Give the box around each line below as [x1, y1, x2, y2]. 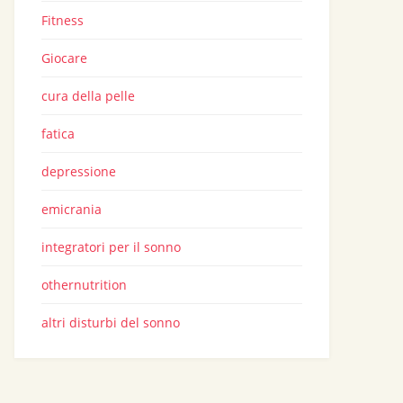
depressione [41, 163, 116, 180]
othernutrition [41, 276, 127, 293]
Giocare [41, 49, 87, 67]
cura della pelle [41, 87, 135, 104]
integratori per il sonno [41, 238, 181, 255]
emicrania [41, 201, 102, 218]
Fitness [41, 12, 84, 29]
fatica [41, 125, 75, 142]
